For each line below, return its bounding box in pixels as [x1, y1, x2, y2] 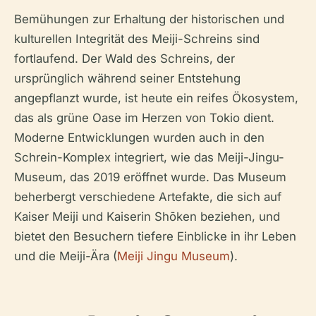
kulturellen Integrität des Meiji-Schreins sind [14, 31, 260, 46]
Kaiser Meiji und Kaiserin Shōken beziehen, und [14, 209, 280, 224]
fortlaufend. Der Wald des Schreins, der [14, 51, 235, 66]
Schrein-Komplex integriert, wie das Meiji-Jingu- [14, 150, 284, 164]
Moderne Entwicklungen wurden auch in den [14, 130, 265, 145]
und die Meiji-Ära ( [14, 248, 117, 263]
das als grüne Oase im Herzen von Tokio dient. [14, 110, 274, 125]
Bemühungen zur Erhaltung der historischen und [14, 11, 284, 26]
